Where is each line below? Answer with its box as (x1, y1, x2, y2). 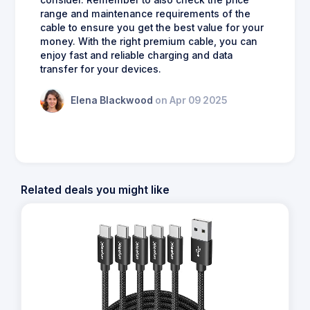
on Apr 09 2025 (155, 95, 227, 106)
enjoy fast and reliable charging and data (40, 49, 232, 61)
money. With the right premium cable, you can (40, 35, 257, 47)
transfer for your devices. (40, 63, 161, 75)
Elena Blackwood (71, 95, 155, 106)
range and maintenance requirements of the (40, 8, 250, 19)
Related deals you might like (21, 183, 170, 197)
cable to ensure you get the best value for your (40, 21, 264, 33)
